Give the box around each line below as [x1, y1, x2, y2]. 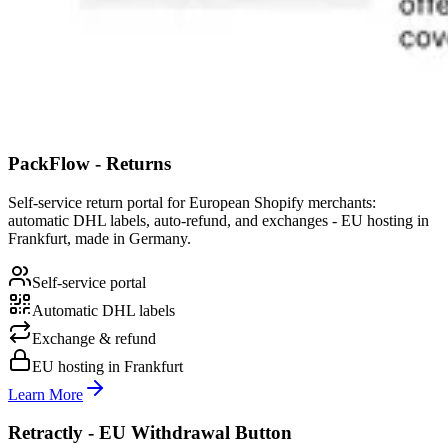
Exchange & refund [32, 329, 156, 347]
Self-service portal [32, 273, 146, 291]
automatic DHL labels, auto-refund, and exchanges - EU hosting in [8, 211, 429, 229]
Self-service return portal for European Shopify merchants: [8, 193, 376, 211]
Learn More [8, 385, 83, 403]
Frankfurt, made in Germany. [8, 229, 191, 247]
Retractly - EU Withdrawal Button [8, 422, 292, 444]
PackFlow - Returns [8, 152, 171, 174]
